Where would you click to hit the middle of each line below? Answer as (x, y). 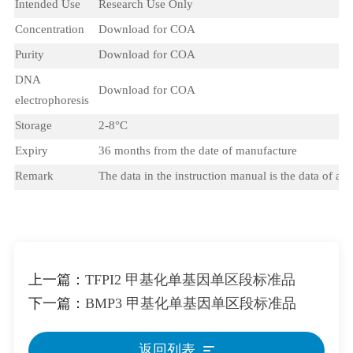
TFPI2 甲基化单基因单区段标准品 (190, 280)
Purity (29, 55)
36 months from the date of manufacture (197, 151)
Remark (34, 176)
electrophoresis (52, 100)
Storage (33, 126)
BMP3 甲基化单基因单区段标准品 (190, 303)
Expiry (31, 151)
